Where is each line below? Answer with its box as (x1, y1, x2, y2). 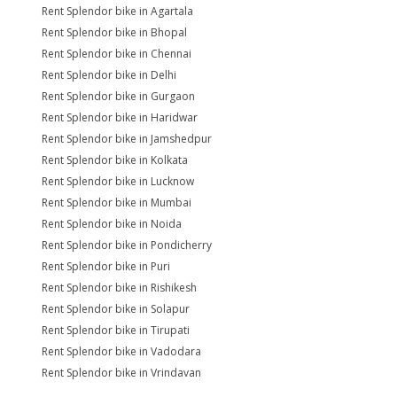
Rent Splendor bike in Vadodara (42, 344, 201, 359)
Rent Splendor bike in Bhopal (42, 25, 187, 40)
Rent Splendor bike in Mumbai (42, 195, 191, 210)
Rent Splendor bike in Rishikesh (42, 280, 197, 295)
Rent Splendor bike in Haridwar (42, 110, 198, 125)
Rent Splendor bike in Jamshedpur (42, 131, 212, 146)
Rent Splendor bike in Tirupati (42, 323, 190, 338)
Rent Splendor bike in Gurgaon (42, 89, 195, 104)
